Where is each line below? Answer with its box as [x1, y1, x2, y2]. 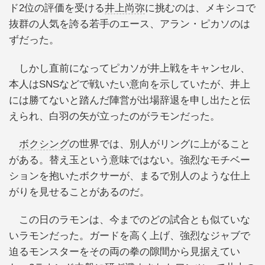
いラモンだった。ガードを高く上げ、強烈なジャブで [9, 230, 250, 242]
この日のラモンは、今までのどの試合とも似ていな [9, 214, 250, 226]
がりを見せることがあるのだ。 [9, 186, 150, 198]
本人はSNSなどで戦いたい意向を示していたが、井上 [9, 78, 250, 90]
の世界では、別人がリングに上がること [69, 138, 250, 150]
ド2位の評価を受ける [9, 2, 105, 14]
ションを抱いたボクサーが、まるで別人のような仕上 [9, 170, 250, 182]
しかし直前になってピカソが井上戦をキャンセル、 [9, 62, 250, 74]
